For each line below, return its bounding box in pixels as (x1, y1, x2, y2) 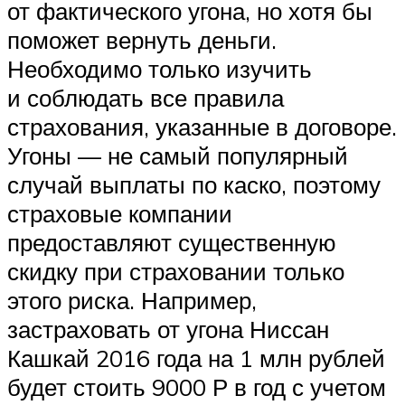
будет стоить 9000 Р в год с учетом (7, 372, 386, 401)
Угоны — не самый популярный (7, 140, 348, 170)
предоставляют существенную (7, 227, 336, 257)
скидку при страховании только (7, 256, 344, 286)
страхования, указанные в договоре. (7, 111, 397, 141)
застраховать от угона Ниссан (7, 314, 329, 344)
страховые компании (7, 198, 232, 228)
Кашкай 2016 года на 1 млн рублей (7, 343, 385, 372)
